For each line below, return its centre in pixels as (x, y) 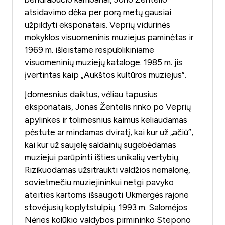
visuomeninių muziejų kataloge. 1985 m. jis (103, 62)
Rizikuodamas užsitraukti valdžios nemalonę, (107, 170)
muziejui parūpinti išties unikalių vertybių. (102, 157)
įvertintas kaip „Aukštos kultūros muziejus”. (105, 75)
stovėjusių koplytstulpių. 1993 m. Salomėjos (106, 208)
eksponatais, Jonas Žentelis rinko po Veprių (108, 107)
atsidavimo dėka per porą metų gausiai (98, 12)
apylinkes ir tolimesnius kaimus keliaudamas (106, 120)
